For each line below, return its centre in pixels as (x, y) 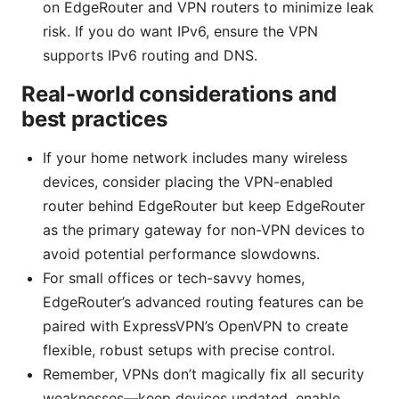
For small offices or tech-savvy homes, (174, 278)
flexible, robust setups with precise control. (189, 350)
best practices (94, 119)
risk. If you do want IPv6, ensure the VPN (180, 32)
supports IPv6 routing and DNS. (150, 56)
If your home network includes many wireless (195, 158)
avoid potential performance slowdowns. (181, 254)
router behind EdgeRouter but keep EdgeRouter (204, 206)
